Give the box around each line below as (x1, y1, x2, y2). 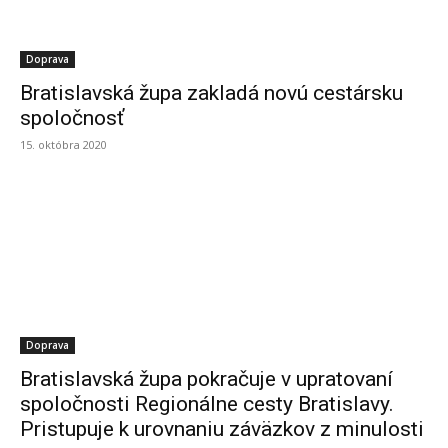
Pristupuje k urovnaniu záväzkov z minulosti (20, 417, 424, 441)
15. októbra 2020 (20, 137, 107, 152)
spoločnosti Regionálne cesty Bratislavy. (20, 392, 394, 416)
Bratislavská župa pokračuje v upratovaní (20, 367, 393, 391)
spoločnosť (20, 106, 124, 130)
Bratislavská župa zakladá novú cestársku (20, 81, 403, 105)
